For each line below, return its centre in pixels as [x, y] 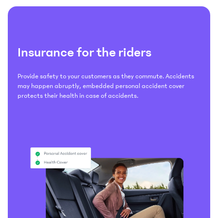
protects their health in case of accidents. [78, 96]
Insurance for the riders [84, 52]
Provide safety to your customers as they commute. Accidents [106, 76]
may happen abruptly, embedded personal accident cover [101, 86]
